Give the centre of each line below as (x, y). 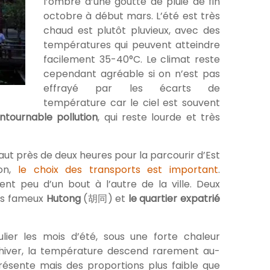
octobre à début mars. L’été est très (132, 16)
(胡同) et (104, 199)
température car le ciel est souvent (132, 103)
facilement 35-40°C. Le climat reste (132, 60)
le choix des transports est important (118, 170)
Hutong (63, 199)
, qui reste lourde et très (159, 118)
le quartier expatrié (174, 199)
